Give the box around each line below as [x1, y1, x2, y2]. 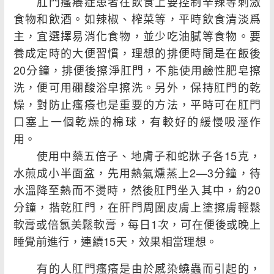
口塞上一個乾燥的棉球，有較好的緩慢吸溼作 [13, 113, 261, 130]
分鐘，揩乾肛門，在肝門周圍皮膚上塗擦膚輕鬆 [13, 199, 261, 215]
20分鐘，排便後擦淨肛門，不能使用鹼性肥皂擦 [13, 62, 261, 78]
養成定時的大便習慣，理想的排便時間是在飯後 [13, 45, 261, 61]
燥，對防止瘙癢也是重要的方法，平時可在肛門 [13, 96, 261, 113]
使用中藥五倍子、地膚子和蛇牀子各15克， [13, 147, 261, 164]
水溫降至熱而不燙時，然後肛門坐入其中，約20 [13, 182, 261, 198]
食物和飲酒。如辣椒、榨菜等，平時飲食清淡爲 [13, 10, 261, 27]
